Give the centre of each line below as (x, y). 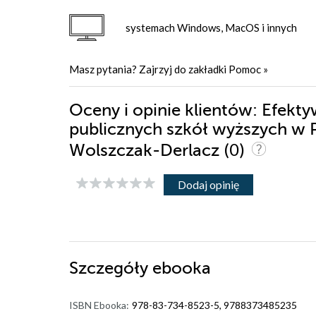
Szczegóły (111, 269)
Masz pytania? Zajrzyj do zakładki (149, 69)
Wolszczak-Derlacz (146, 151)
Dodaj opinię (208, 185)
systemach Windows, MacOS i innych (211, 28)
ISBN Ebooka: (99, 305)
